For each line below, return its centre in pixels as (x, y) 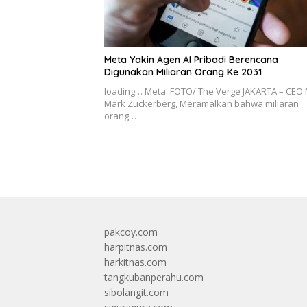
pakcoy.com (131, 232)
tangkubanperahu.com (154, 278)
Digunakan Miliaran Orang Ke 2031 (183, 72)
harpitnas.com (136, 247)
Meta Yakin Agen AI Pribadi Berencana (191, 60)
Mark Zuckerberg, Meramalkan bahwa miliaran (201, 104)
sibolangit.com (136, 293)
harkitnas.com (135, 262)
